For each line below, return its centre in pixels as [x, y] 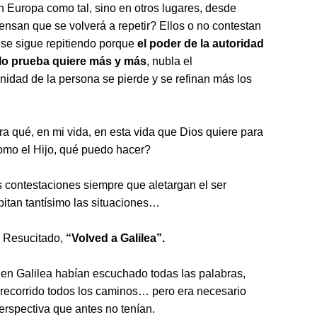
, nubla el [169, 61]
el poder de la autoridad [201, 44]
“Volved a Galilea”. [115, 238]
